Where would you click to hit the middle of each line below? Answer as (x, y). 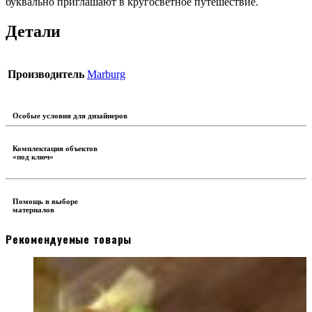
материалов (33, 210)
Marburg (106, 75)
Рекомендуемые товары (69, 239)
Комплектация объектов (55, 149)
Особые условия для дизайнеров (70, 116)
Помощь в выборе (45, 202)
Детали (33, 32)
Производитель (46, 75)
